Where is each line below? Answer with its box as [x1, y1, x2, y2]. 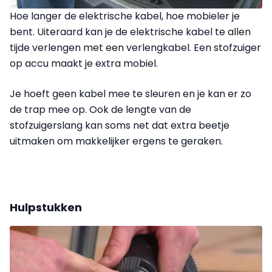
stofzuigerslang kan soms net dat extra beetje [10, 118, 229, 132]
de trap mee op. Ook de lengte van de [10, 102, 191, 117]
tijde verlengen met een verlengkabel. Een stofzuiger [10, 40, 261, 55]
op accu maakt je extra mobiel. [10, 56, 158, 70]
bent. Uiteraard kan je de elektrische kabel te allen [10, 24, 251, 39]
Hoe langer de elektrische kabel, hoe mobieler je [10, 8, 240, 23]
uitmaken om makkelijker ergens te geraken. [10, 134, 223, 148]
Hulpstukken [10, 199, 82, 215]
